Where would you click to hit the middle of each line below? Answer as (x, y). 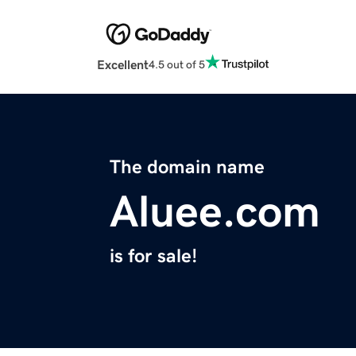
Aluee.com (215, 212)
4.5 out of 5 (177, 64)
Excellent (123, 65)
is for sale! (153, 256)
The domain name (187, 167)
